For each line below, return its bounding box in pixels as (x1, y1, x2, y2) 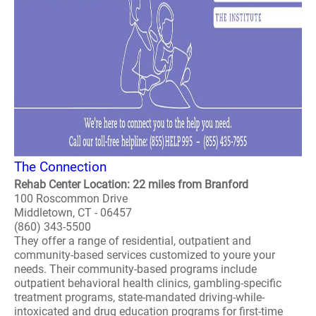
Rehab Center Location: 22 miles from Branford (14, 178, 248, 191)
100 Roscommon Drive (14, 192, 128, 205)
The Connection (14, 159, 107, 175)
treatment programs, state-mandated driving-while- (14, 291, 265, 304)
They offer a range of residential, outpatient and (14, 234, 251, 248)
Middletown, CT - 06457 (14, 206, 132, 219)
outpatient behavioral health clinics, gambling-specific (14, 276, 281, 290)
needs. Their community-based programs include (14, 262, 257, 276)
